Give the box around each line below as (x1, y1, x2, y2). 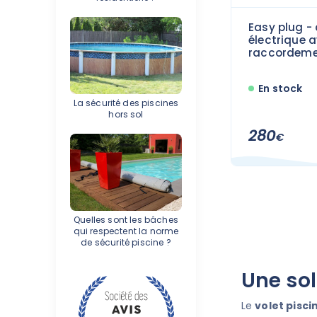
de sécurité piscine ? (81, 236, 171, 249)
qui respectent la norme (73, 225, 179, 238)
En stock (258, 81, 303, 96)
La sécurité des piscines (73, 97, 179, 110)
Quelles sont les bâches (74, 214, 178, 226)
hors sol (108, 108, 144, 121)
